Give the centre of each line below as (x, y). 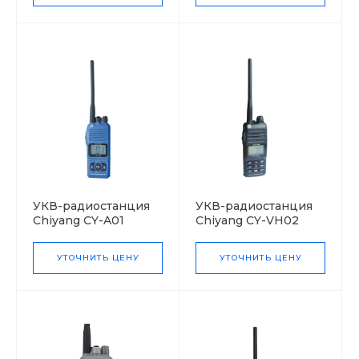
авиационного (77, 234)
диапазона (65, 249)
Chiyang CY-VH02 (247, 220)
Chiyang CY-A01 (79, 220)
